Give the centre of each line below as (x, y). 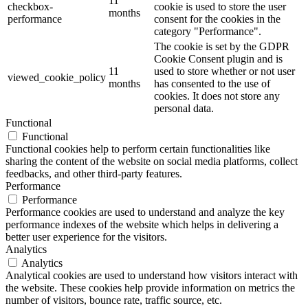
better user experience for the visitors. (86, 236)
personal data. (184, 108)
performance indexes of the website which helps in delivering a (142, 224)
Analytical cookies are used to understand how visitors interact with (152, 275)
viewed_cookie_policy (57, 77)
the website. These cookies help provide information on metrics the (150, 287)
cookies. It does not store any (217, 96)
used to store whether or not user (224, 71)
